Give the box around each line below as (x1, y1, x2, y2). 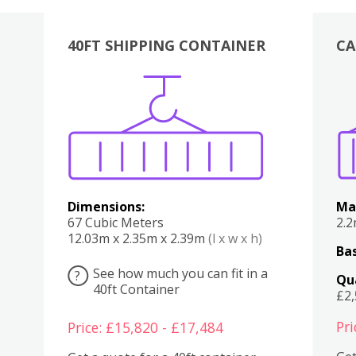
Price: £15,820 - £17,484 (67, 317, 223, 337)
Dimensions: (67, 197, 145, 215)
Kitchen (179, 91, 194, 109)
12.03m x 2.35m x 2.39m (67, 229, 208, 247)
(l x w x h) (207, 229, 262, 247)
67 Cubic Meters (67, 213, 164, 231)
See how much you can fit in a (92, 264, 268, 282)
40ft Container (92, 280, 180, 298)
